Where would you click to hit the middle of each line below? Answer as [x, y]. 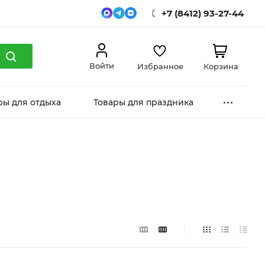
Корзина [221, 66]
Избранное [160, 66]
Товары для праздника [143, 102]
